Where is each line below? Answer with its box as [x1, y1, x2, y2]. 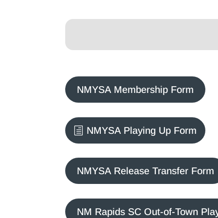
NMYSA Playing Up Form [87, 125, 197, 136]
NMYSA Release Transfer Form [77, 165, 215, 177]
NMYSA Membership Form [77, 84, 194, 95]
